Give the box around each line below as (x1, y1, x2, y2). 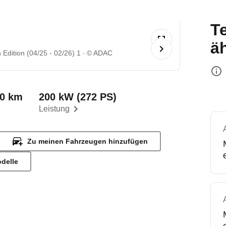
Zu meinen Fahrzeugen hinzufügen (27, 137, 148, 145)
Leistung (39, 104, 70, 113)
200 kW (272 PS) (39, 91, 117, 102)
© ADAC (87, 49, 113, 57)
